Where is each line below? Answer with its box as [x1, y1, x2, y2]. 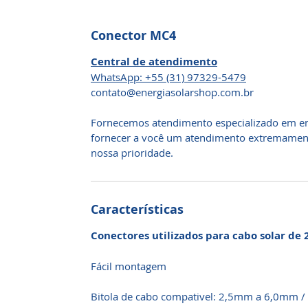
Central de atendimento [91, 54, 217, 69]
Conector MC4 [91, 27, 176, 44]
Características [91, 201, 184, 218]
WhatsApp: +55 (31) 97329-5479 [91, 70, 246, 84]
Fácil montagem [91, 259, 166, 273]
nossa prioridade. [91, 146, 173, 159]
